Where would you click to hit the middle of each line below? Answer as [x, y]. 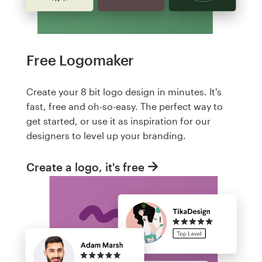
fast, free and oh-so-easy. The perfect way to [125, 106]
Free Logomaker [80, 60]
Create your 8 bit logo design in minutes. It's [124, 92]
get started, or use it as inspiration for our [118, 121]
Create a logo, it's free [85, 167]
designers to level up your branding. [106, 135]
